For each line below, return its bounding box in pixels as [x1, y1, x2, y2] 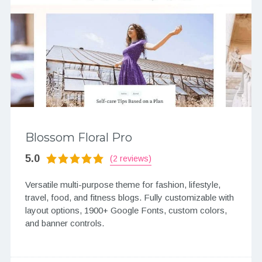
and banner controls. [25, 218, 104, 229]
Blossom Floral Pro [25, 130, 132, 145]
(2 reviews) [109, 153, 151, 163]
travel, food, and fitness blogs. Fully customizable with [25, 192, 234, 203]
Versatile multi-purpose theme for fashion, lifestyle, [25, 180, 220, 190]
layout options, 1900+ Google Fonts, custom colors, [25, 205, 227, 216]
